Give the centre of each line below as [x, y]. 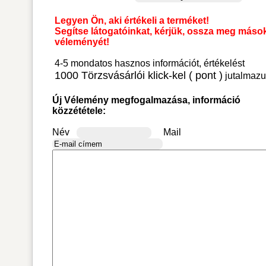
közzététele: [79, 110]
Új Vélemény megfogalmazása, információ [146, 100]
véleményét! [82, 42]
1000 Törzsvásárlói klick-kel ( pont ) [138, 75]
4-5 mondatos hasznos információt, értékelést [149, 63]
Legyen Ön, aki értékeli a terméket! [132, 20]
